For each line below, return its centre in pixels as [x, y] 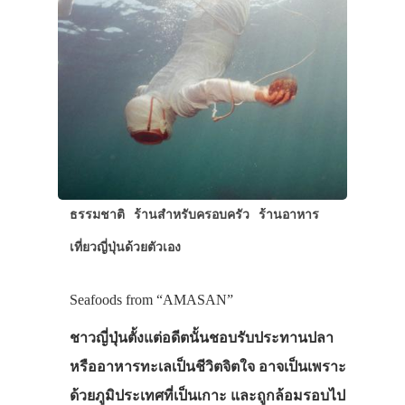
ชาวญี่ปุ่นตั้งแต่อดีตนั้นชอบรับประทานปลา [201, 337]
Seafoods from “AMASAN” [151, 299]
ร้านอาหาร [288, 214]
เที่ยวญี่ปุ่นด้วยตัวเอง [125, 246]
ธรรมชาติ [97, 214]
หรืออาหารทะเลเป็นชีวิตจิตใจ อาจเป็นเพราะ [207, 366]
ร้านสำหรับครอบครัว [191, 214]
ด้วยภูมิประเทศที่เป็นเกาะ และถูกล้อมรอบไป [207, 395]
